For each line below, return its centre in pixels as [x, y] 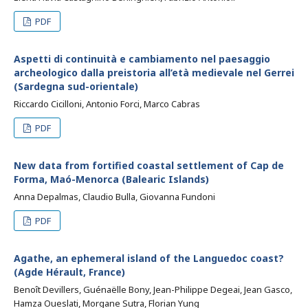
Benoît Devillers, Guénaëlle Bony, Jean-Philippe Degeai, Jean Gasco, [153, 289]
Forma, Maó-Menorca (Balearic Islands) [111, 179]
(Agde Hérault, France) [69, 272]
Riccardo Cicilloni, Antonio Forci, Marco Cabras [107, 104]
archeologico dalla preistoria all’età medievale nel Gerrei [154, 73]
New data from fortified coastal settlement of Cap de [149, 165]
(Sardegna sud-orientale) [76, 86]
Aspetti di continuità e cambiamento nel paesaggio [142, 59]
